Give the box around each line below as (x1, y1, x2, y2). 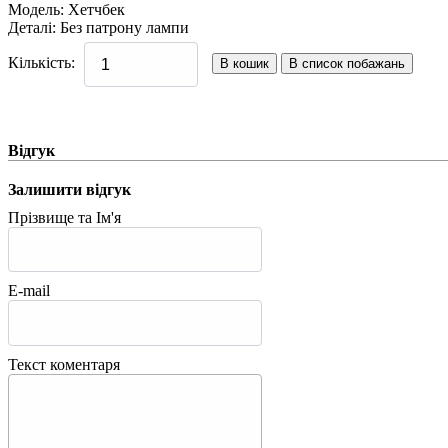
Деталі (8, 18, 52, 36)
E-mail (8, 282, 50, 300)
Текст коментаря (8, 355, 120, 373)
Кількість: (8, 54, 75, 72)
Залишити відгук (8, 181, 131, 199)
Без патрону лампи (60, 18, 189, 36)
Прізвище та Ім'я (8, 209, 121, 227)
